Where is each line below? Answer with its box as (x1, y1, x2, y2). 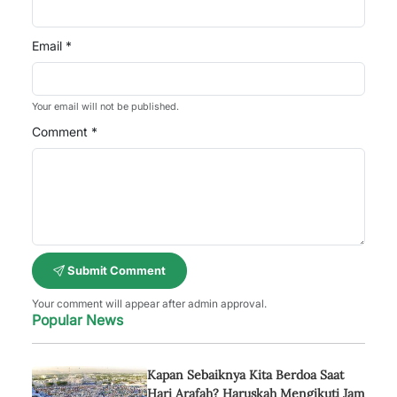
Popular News (32, 311, 123, 329)
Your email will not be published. (32, 100, 179, 113)
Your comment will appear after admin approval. (32, 297, 267, 310)
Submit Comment (65, 263, 166, 277)
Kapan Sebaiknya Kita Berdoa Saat (147, 367, 344, 383)
